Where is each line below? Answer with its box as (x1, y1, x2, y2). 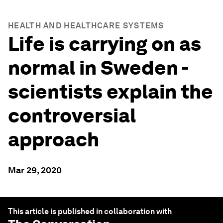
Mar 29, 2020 (8, 165, 62, 175)
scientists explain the (8, 80, 213, 104)
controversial (8, 104, 136, 127)
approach (8, 127, 99, 151)
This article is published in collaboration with (8, 207, 172, 216)
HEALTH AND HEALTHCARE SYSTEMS (8, 21, 164, 30)
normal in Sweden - (8, 56, 188, 80)
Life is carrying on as (8, 32, 201, 56)
